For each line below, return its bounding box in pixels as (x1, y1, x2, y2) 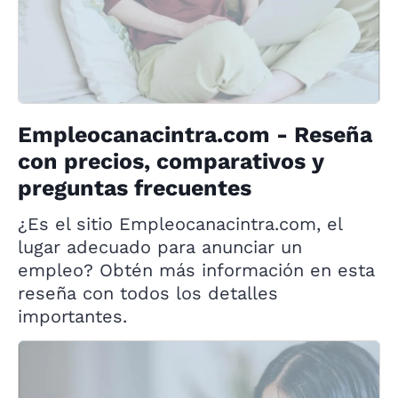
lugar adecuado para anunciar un (18, 236, 302, 259)
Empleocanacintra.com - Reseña (18, 122, 372, 148)
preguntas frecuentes (18, 175, 251, 202)
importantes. (18, 306, 127, 328)
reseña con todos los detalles (18, 283, 278, 305)
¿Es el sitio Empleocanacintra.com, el (18, 213, 342, 235)
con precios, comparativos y (18, 148, 323, 175)
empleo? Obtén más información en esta (18, 259, 375, 282)
